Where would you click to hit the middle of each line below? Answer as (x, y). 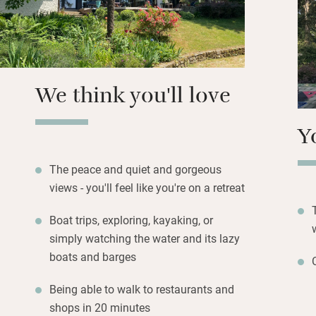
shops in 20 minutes (100, 307)
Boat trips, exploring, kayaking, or (131, 219)
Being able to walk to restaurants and (142, 288)
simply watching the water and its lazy (145, 238)
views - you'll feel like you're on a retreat (147, 187)
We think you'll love (133, 98)
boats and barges (93, 256)
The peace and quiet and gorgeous (135, 169)
